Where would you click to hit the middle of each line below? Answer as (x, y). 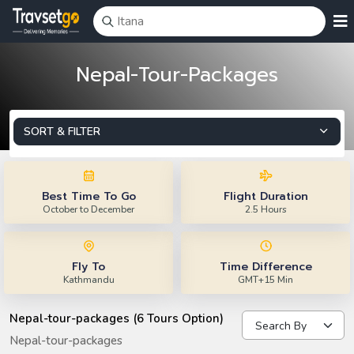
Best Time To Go (88, 196)
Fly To (88, 267)
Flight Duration (265, 196)
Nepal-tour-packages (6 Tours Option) (117, 318)
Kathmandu (88, 280)
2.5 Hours (265, 209)
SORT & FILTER (62, 132)
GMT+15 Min (265, 280)
